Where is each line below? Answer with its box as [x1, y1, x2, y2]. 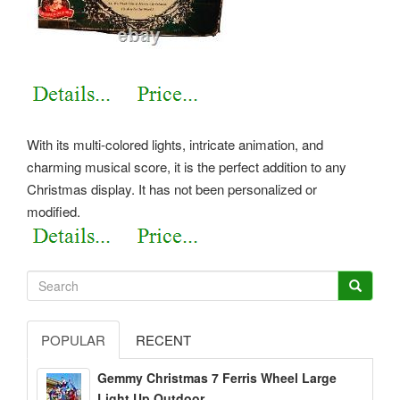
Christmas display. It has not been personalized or [27, 179, 317, 198]
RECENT [136, 330, 191, 350]
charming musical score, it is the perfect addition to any [27, 156, 346, 176]
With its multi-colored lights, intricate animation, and [27, 134, 323, 154]
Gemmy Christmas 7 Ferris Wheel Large [97, 369, 337, 387]
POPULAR [41, 330, 105, 350]
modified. [27, 201, 80, 221]
